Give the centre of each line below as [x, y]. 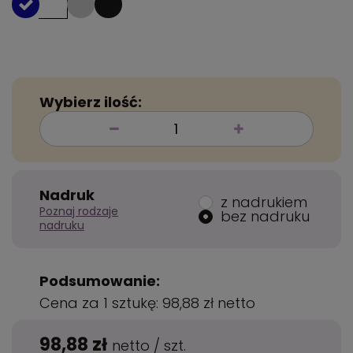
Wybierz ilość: [91, 102]
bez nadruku [265, 216]
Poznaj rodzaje [79, 212]
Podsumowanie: [100, 281]
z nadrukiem [264, 202]
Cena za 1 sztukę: [101, 303]
